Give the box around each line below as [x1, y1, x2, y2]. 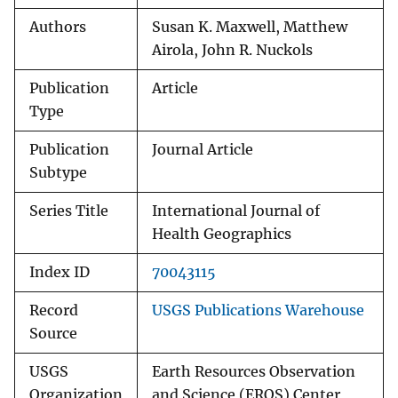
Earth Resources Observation [152, 363, 355, 381]
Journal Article [152, 141, 253, 159]
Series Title [29, 203, 108, 220]
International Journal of [152, 203, 320, 220]
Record [29, 302, 78, 320]
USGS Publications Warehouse [152, 302, 364, 320]
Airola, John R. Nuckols [152, 42, 313, 60]
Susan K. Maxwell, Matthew [152, 19, 347, 36]
